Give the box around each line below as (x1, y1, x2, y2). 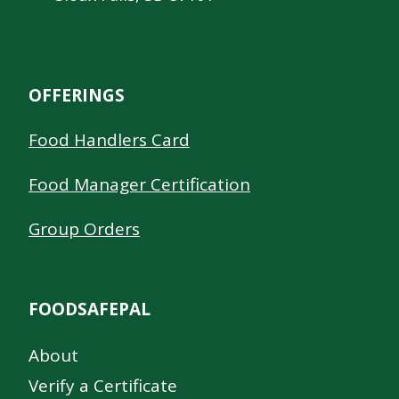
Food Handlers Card (28, 128, 190, 152)
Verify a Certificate (28, 373, 177, 397)
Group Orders (28, 217, 140, 241)
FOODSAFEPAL (28, 297, 151, 322)
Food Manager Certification (28, 173, 250, 197)
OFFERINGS (28, 84, 125, 108)
